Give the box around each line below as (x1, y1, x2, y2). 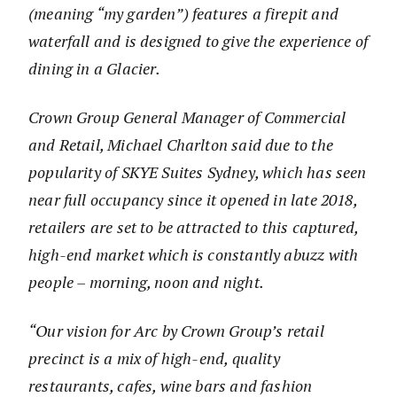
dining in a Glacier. (28, 58, 161, 80)
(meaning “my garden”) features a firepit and (28, 3, 339, 25)
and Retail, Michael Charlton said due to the (28, 134, 333, 156)
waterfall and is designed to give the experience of (28, 30, 369, 52)
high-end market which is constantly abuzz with (28, 244, 359, 266)
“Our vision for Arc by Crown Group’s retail (28, 320, 324, 342)
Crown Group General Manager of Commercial (28, 106, 346, 128)
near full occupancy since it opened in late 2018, (28, 189, 357, 211)
